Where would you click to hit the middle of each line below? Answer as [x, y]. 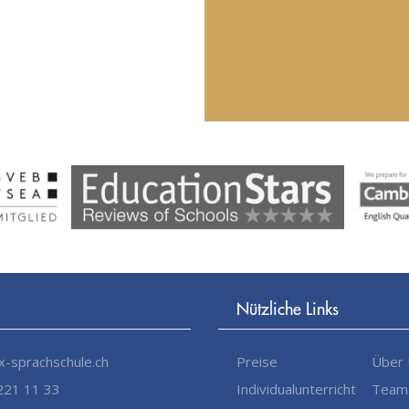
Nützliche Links [288, 309]
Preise [257, 362]
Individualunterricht [296, 389]
